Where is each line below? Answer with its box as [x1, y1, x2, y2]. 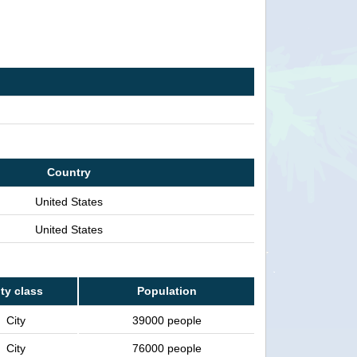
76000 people [131, 342, 202, 355]
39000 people [131, 314, 202, 328]
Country [46, 166, 91, 179]
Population [136, 284, 197, 298]
